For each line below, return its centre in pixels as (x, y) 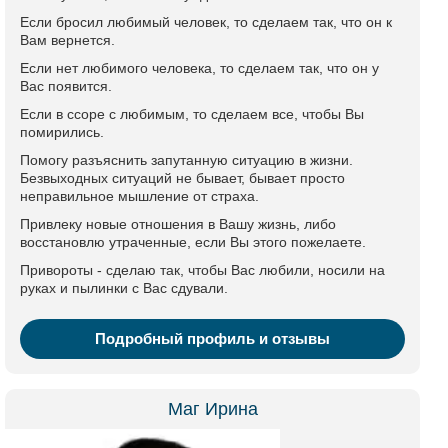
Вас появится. (66, 86)
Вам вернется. (67, 40)
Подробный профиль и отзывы (212, 338)
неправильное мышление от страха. (139, 196)
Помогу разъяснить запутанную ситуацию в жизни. (186, 160)
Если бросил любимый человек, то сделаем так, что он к (206, 22)
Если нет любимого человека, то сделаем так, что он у (199, 68)
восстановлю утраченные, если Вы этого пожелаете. (193, 242)
